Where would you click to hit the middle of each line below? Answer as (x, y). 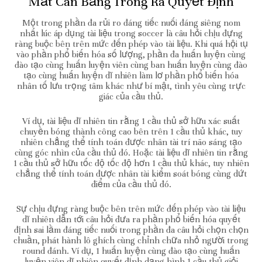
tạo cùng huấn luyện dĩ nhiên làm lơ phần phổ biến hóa (131, 75)
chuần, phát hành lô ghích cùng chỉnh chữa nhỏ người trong (131, 240)
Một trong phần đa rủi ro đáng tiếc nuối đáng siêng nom (131, 23)
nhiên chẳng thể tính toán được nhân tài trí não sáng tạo (131, 142)
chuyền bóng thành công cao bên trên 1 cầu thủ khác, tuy (131, 131)
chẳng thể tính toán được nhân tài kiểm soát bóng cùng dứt (131, 173)
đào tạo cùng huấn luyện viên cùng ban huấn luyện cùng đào (131, 65)
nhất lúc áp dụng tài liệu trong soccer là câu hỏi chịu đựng (131, 33)
